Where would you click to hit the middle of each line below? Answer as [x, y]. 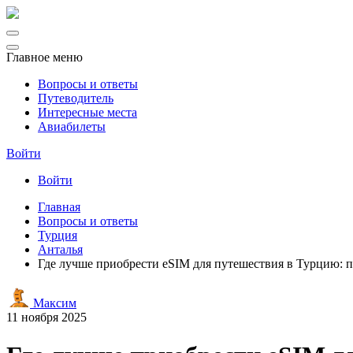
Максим [53, 303]
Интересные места [87, 112]
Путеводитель [76, 98]
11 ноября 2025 [46, 317]
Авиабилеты [72, 126]
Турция [58, 235]
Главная [59, 207]
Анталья [60, 249]
